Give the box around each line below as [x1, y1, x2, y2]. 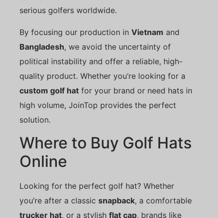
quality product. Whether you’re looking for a [19, 71, 185, 81]
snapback [98, 196, 135, 206]
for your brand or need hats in [79, 85, 192, 95]
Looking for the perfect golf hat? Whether [19, 181, 174, 191]
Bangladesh [19, 41, 64, 52]
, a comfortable [135, 196, 192, 206]
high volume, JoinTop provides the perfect [19, 100, 176, 110]
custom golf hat [19, 85, 79, 95]
